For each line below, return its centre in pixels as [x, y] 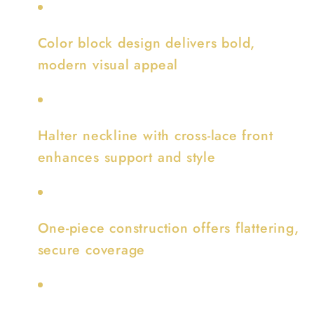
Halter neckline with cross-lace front [155, 136]
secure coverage [91, 250]
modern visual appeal [108, 65]
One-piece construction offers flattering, [168, 228]
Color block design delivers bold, [146, 43]
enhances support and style [127, 157]
